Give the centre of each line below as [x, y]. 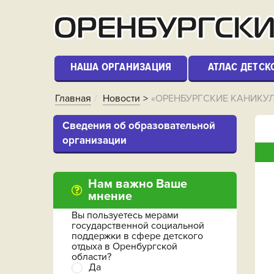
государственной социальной [138, 225]
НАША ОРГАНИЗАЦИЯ [121, 67]
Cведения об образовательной [139, 126]
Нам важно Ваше [138, 184]
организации [94, 140]
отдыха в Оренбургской [124, 246]
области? [91, 257]
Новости [121, 98]
